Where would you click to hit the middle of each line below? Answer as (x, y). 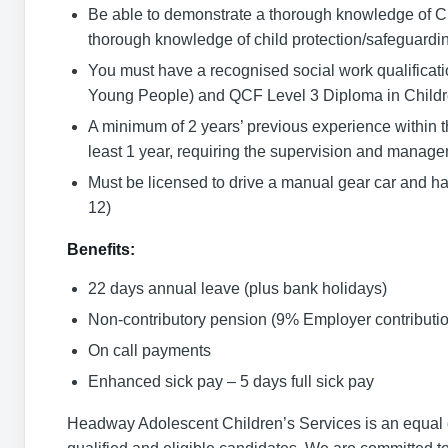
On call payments (149, 350)
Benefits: (101, 249)
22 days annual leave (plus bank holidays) (237, 288)
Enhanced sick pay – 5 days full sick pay (231, 381)
